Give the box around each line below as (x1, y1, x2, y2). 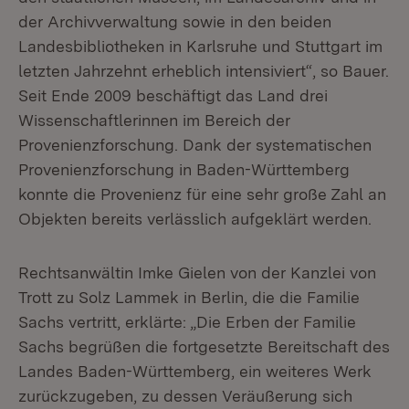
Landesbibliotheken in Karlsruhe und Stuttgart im (18, 37, 383, 56)
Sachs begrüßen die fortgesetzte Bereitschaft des (18, 337, 390, 356)
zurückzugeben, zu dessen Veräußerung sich (18, 386, 352, 405)
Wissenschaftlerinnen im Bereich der (18, 110, 290, 130)
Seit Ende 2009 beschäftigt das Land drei (18, 86, 328, 105)
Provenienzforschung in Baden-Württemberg (18, 160, 350, 179)
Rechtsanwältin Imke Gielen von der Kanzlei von (18, 263, 376, 282)
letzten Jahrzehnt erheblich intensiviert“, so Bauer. (18, 61, 389, 80)
